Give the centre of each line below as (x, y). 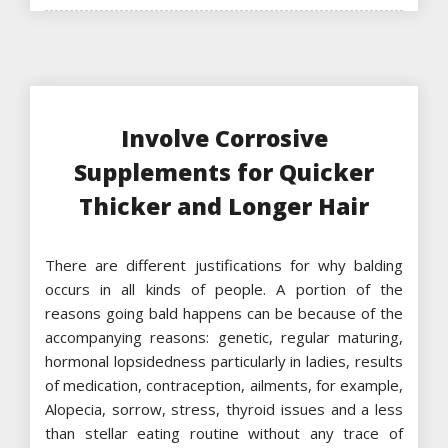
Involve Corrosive (224, 137)
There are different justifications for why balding (224, 264)
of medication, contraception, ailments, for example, (224, 384)
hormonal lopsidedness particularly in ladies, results (224, 360)
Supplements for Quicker (224, 171)
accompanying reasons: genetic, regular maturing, (224, 336)
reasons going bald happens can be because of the (224, 312)
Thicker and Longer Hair (224, 205)
